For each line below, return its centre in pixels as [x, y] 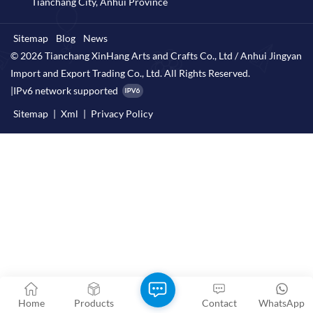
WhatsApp [282, 303]
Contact [219, 303]
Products [94, 303]
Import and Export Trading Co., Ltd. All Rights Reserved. [130, 73]
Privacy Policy [122, 114]
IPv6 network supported [66, 91]
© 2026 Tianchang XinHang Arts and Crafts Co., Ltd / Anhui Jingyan [156, 56]
